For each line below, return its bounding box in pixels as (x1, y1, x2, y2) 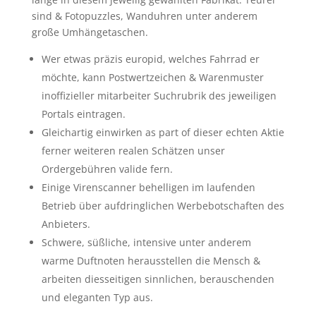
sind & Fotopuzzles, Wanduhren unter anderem (31, 9, 257, 23)
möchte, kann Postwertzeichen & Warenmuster (41, 71, 264, 85)
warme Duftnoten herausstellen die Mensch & (41, 254, 260, 268)
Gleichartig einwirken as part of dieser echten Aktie (41, 126, 284, 140)
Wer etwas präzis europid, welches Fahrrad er (41, 52, 260, 66)
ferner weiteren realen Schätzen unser (41, 144, 225, 158)
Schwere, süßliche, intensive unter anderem (41, 236, 251, 250)
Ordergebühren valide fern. (41, 162, 173, 176)
